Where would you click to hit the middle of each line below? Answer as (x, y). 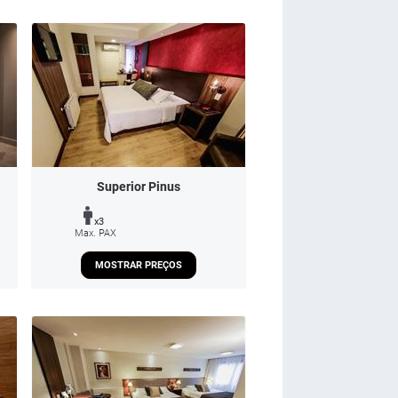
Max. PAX (96, 233)
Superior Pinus (139, 187)
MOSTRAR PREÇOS (139, 265)
